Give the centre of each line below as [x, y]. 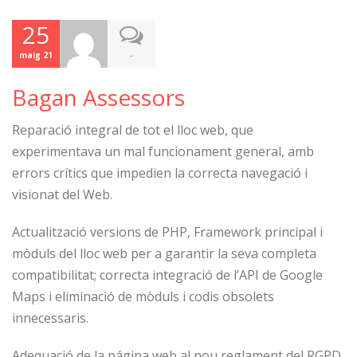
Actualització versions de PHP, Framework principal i [167, 232]
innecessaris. [50, 318]
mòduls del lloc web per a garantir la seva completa [164, 253]
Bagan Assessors [98, 97]
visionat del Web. [62, 194]
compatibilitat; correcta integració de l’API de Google [167, 275]
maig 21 [36, 55]
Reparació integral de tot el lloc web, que [133, 130]
